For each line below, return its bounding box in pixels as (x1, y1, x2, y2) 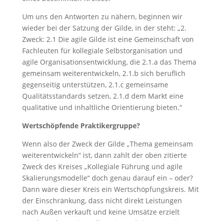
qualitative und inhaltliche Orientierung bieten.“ (22, 103, 182, 112)
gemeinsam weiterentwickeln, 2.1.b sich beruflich (22, 69, 185, 78)
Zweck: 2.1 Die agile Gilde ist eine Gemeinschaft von (22, 35, 194, 44)
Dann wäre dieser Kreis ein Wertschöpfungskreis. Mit (22, 184, 199, 194)
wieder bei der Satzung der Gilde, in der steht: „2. (22, 23, 186, 33)
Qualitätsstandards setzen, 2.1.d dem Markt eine (22, 91, 184, 101)
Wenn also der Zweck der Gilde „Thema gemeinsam (22, 139, 193, 148)
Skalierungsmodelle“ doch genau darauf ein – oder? (22, 173, 193, 183)
